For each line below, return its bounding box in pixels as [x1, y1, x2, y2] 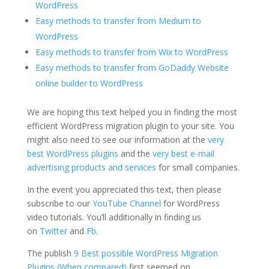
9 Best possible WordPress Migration [73, 247, 218, 259]
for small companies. [156, 161, 240, 173]
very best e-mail [152, 147, 214, 159]
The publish [26, 247, 74, 259]
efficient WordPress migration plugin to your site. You [26, 119, 234, 131]
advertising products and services [26, 161, 156, 173]
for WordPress [160, 197, 220, 209]
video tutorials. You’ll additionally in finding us [26, 211, 201, 223]
